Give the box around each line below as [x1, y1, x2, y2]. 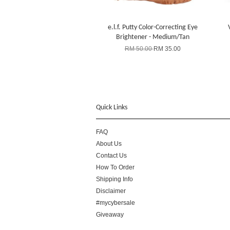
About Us [96, 140, 122, 147]
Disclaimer [96, 187, 126, 195]
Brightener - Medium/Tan [116, 33, 189, 41]
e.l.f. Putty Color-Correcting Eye [107, 24, 198, 31]
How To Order [96, 163, 135, 171]
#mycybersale [96, 199, 135, 206]
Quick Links [96, 104, 127, 111]
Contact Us [96, 151, 127, 159]
